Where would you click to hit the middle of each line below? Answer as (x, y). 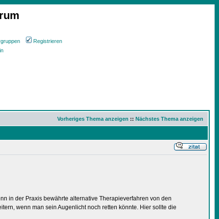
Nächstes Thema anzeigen (169, 119)
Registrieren (47, 41)
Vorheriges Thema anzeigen (93, 119)
